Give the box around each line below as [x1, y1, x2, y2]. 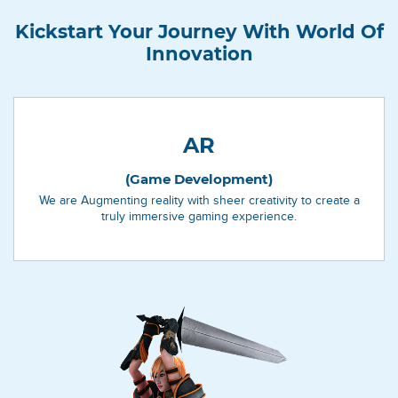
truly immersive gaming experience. [101, 209, 297, 223]
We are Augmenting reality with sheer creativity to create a [38, 193, 360, 207]
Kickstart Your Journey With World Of [14, 20, 384, 43]
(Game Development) [125, 170, 273, 187]
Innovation [145, 42, 253, 65]
